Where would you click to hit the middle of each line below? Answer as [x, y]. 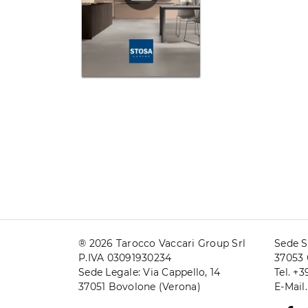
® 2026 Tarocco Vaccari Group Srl [162, 243]
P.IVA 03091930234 [125, 257]
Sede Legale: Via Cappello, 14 [150, 272]
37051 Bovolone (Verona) [140, 286]
